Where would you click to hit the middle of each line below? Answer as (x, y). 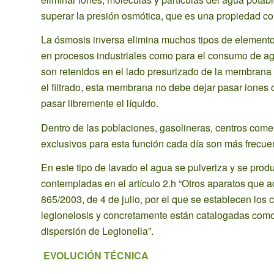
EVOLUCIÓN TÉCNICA (95, 255)
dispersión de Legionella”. (97, 231)
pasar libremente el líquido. (100, 103)
